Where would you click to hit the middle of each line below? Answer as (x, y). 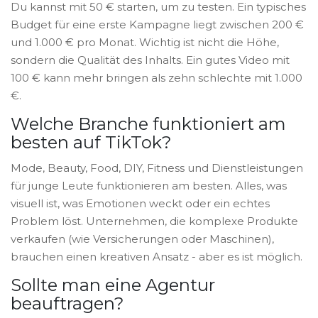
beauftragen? (67, 304)
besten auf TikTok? (91, 143)
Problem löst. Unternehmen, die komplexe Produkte (154, 221)
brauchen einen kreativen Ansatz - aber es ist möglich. (157, 257)
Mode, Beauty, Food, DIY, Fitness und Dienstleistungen (157, 168)
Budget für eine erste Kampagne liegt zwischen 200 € (157, 25)
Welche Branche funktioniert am (148, 124)
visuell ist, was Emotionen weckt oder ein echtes (140, 204)
